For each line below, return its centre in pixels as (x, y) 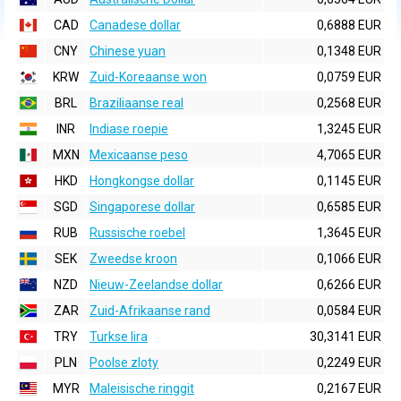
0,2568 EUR (349, 103)
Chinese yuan (128, 51)
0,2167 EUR (349, 388)
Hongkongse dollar (142, 181)
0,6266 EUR (349, 285)
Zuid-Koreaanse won (148, 77)
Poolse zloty (124, 363)
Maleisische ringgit (142, 388)
